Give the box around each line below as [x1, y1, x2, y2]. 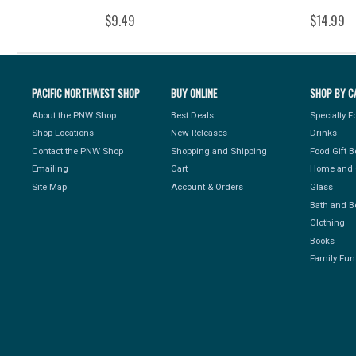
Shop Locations [32, 127, 95, 139]
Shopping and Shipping [171, 145, 268, 157]
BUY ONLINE [171, 85, 218, 102]
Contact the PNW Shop [32, 145, 124, 157]
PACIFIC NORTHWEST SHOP [32, 85, 141, 102]
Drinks [310, 127, 338, 139]
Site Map [32, 180, 68, 192]
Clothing [310, 217, 346, 229]
